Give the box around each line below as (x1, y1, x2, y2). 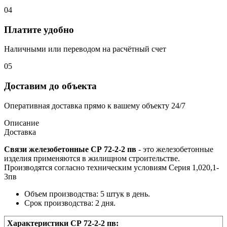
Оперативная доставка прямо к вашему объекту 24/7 (4, 101, 185, 110)
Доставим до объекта (4, 81, 97, 92)
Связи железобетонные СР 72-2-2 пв (4, 144, 138, 154)
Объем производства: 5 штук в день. (24, 189, 150, 198)
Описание (4, 118, 39, 127)
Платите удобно (4, 24, 74, 35)
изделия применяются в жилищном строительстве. (4, 154, 180, 163)
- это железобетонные (138, 144, 213, 154)
